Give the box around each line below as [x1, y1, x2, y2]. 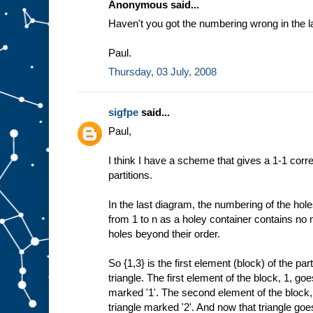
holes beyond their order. [108, 227, 220, 240]
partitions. [108, 168, 152, 181]
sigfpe [108, 105, 138, 118]
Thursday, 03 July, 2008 [108, 65, 217, 78]
